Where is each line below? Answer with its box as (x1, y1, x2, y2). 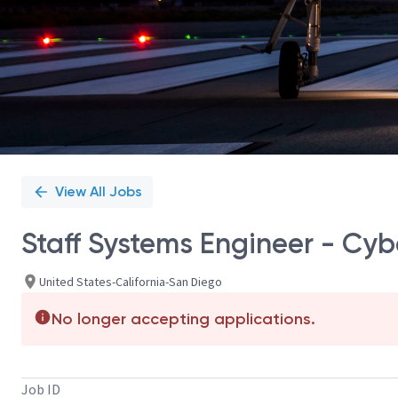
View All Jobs (55, 183, 142, 200)
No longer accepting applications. (52, 309, 315, 329)
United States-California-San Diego (39, 273, 222, 290)
